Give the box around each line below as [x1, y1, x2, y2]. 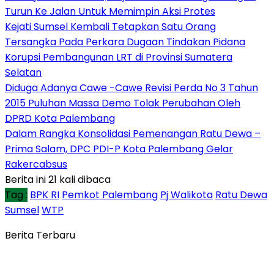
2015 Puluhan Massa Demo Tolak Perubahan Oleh [5, 95, 240, 110]
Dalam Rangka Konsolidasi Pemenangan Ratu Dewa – [5, 126, 261, 141]
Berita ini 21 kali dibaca [5, 172, 111, 187]
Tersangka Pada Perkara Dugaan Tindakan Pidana [5, 34, 245, 49]
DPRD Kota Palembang [5, 111, 115, 125]
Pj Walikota [160, 187, 213, 202]
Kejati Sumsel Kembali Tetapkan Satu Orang [5, 19, 216, 34]
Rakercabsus [5, 157, 67, 171]
